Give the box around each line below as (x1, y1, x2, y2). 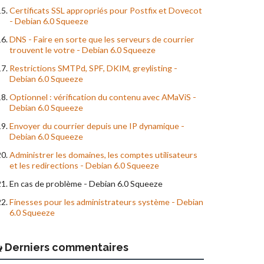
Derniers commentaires (2, 241, 128, 254)
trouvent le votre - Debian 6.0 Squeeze (9, 45, 156, 55)
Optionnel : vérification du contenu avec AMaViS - (9, 92, 196, 103)
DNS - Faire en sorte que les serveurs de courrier (9, 34, 194, 45)
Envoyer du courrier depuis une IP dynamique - (9, 121, 184, 131)
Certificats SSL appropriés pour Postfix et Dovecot (9, 5, 202, 16)
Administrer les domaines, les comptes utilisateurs (9, 150, 197, 160)
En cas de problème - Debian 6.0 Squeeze (9, 179, 163, 189)
